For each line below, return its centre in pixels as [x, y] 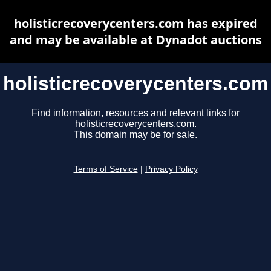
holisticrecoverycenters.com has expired [135, 23]
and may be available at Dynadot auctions [135, 40]
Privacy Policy [171, 169]
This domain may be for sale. [135, 135]
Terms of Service [106, 169]
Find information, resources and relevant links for [135, 113]
